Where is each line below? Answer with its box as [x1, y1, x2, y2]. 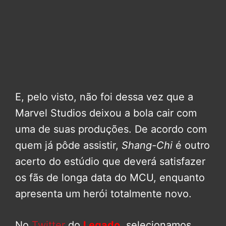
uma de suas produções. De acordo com [15, 123, 207, 136]
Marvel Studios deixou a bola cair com [15, 107, 197, 120]
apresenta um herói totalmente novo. [15, 188, 192, 200]
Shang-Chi [122, 139, 173, 152]
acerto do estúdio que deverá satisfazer [15, 155, 205, 168]
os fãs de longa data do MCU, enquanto [15, 172, 205, 184]
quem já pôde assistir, [15, 139, 122, 152]
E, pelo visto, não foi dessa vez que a [15, 91, 193, 103]
